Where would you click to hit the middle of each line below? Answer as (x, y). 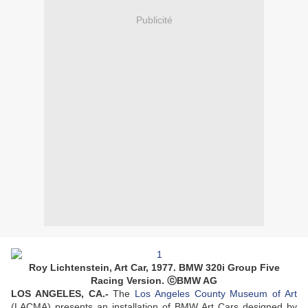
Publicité (154, 20)
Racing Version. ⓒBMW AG (154, 281)
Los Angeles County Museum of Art (216, 294)
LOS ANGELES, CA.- (60, 294)
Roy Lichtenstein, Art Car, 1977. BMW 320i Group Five (154, 268)
